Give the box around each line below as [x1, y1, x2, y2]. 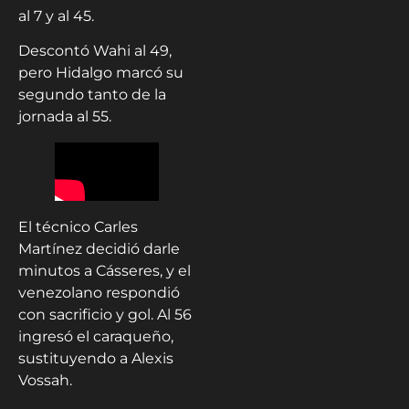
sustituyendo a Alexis [18, 349, 173, 367]
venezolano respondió [18, 283, 180, 301]
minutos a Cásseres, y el [18, 261, 191, 279]
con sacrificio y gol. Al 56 [18, 305, 192, 323]
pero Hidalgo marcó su [18, 64, 184, 82]
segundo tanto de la [18, 86, 166, 104]
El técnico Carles [18, 217, 138, 236]
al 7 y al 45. [18, 6, 94, 25]
